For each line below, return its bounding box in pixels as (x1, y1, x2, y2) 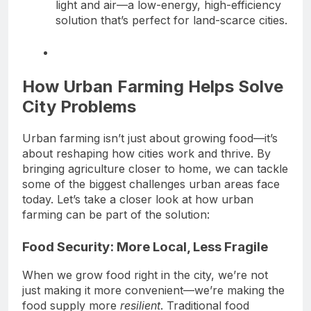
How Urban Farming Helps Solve (22, 76, 283, 96)
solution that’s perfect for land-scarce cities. (56, 12, 287, 27)
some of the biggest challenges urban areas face (22, 176, 280, 191)
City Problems (22, 96, 136, 117)
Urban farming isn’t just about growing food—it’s (22, 131, 278, 145)
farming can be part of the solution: (22, 207, 210, 221)
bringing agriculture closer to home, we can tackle (22, 161, 288, 176)
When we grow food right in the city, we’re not (22, 268, 268, 283)
